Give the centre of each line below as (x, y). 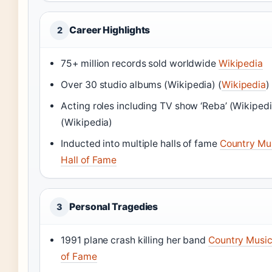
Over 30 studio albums (113, 85)
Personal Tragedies (114, 207)
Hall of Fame (89, 160)
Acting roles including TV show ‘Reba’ (145, 106)
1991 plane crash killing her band (134, 240)
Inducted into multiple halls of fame (140, 144)
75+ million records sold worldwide (140, 63)
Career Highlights (110, 30)
